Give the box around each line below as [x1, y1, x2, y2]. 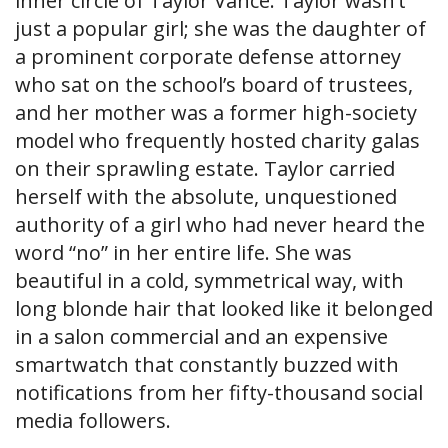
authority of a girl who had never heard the [15, 211, 425, 239]
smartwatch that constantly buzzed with [15, 351, 399, 379]
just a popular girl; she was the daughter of [15, 15, 426, 43]
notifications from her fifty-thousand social [15, 379, 423, 407]
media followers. [15, 407, 171, 435]
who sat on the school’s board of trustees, [15, 71, 413, 99]
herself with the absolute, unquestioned [15, 183, 397, 211]
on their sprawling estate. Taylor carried [15, 155, 395, 183]
